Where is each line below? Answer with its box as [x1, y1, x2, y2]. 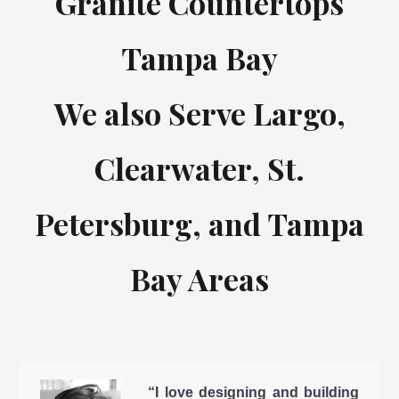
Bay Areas [130, 257, 269, 299]
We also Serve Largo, [53, 92, 346, 134]
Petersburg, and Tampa [35, 202, 364, 244]
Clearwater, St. [94, 147, 305, 189]
